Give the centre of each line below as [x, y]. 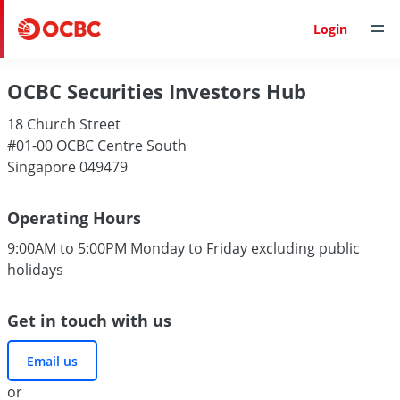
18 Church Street [64, 124]
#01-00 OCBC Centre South [97, 146]
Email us [52, 361]
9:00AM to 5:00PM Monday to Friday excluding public [183, 248]
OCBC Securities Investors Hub [157, 91]
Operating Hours [74, 218]
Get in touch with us [89, 321]
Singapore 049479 [67, 167]
